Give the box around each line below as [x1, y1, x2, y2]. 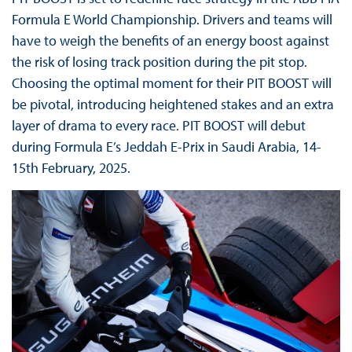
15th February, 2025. [11, 159, 130, 178]
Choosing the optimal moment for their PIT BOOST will [11, 74, 332, 93]
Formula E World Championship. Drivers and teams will [11, 10, 332, 29]
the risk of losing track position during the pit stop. [11, 53, 307, 71]
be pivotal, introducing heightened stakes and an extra [11, 95, 334, 114]
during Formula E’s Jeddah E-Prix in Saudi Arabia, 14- [11, 137, 321, 156]
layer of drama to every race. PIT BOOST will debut [11, 116, 306, 135]
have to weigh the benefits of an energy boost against [11, 31, 329, 50]
